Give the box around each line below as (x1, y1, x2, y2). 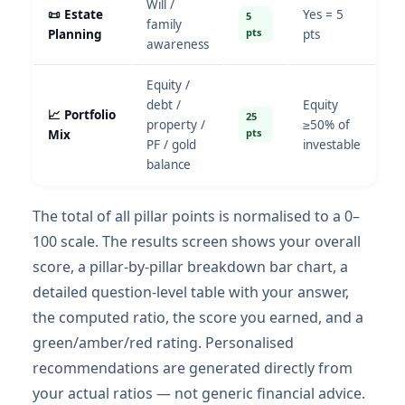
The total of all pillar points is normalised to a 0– (33, 206, 360, 226)
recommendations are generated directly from (33, 358, 353, 378)
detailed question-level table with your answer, (33, 282, 349, 302)
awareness (146, 36, 209, 52)
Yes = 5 (303, 6, 344, 23)
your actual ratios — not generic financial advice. (33, 383, 365, 403)
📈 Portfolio (48, 107, 116, 123)
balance (146, 156, 191, 173)
